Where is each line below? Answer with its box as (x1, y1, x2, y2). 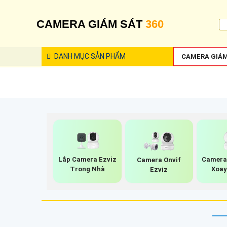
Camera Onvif (137, 156, 181, 164)
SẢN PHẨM (89, 52, 126, 60)
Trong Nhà (70, 165, 105, 173)
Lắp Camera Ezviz (58, 156, 117, 164)
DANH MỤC (53, 52, 89, 60)
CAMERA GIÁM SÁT (36, 18, 145, 30)
